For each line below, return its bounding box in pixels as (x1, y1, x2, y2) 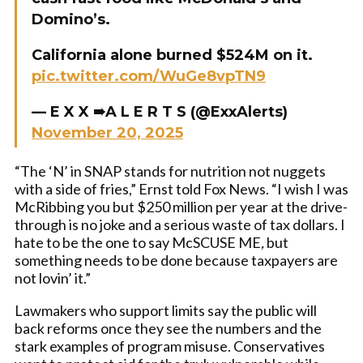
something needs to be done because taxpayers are (15, 251, 338, 269)
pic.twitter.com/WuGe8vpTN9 (32, 67, 266, 85)
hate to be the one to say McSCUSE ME (15, 233, 261, 251)
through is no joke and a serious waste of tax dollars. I (15, 216, 345, 233)
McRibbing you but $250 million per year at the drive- (15, 198, 348, 216)
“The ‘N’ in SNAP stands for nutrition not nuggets (15, 162, 326, 180)
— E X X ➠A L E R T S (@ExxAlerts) (32, 103, 288, 121)
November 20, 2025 (32, 124, 183, 142)
